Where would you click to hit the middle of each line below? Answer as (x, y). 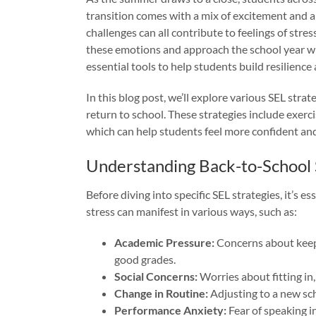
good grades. (145, 259)
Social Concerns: (156, 276)
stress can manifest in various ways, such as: (192, 211)
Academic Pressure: (164, 242)
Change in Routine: (161, 293)
